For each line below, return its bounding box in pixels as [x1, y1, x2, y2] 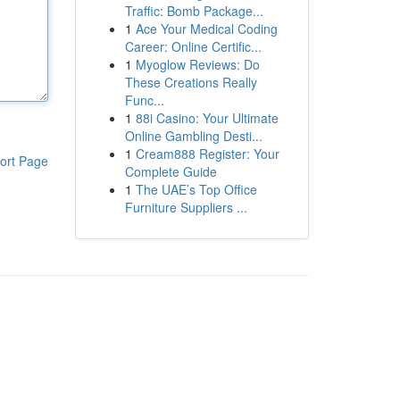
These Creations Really [124, 73, 257, 91]
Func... [124, 91, 164, 109]
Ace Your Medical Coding [135, 20, 278, 37]
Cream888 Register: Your [135, 145, 279, 162]
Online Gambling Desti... [124, 127, 262, 145]
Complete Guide [124, 162, 217, 180]
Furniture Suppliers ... [124, 198, 247, 216]
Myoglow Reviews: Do [135, 55, 260, 73]
